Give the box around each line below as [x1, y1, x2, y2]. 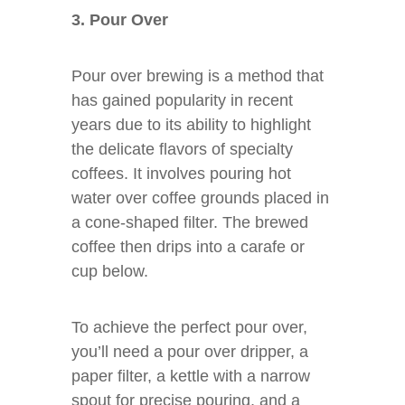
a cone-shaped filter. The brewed [71, 213, 308, 231]
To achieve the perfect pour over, [71, 318, 307, 336]
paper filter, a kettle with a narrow [71, 367, 310, 385]
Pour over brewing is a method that [71, 67, 324, 85]
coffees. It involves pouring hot [71, 165, 291, 183]
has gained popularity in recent [71, 91, 293, 109]
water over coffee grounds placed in [71, 189, 329, 207]
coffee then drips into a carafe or [71, 238, 305, 256]
